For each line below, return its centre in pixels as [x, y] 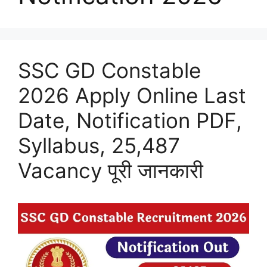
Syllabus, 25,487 [99, 146]
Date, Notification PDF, [130, 121]
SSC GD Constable [109, 71]
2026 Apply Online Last [132, 96]
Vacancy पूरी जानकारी [111, 171]
